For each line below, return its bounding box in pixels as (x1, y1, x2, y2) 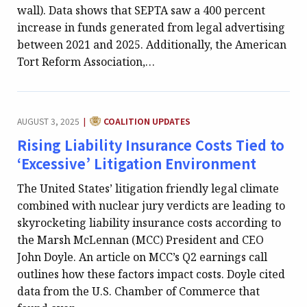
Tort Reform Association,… (17, 53, 155, 69)
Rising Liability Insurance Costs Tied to (17, 134, 284, 155)
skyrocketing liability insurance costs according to (17, 214, 281, 230)
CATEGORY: (90, 110, 136, 123)
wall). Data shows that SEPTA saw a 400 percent (17, 2, 265, 18)
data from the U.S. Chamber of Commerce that (17, 283, 260, 299)
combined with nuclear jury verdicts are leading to (17, 197, 285, 213)
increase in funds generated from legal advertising (17, 19, 285, 35)
